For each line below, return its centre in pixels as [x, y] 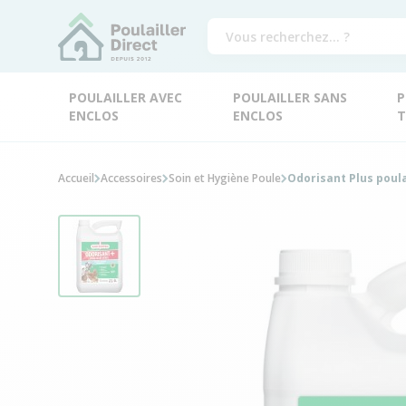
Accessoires [131, 178]
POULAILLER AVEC [126, 97]
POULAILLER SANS [290, 97]
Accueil [76, 178]
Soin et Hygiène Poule [225, 178]
